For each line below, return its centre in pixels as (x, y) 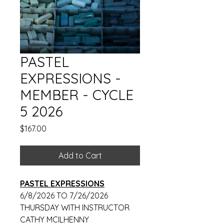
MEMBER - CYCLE (77, 95)
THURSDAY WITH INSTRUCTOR (75, 208)
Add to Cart (80, 156)
